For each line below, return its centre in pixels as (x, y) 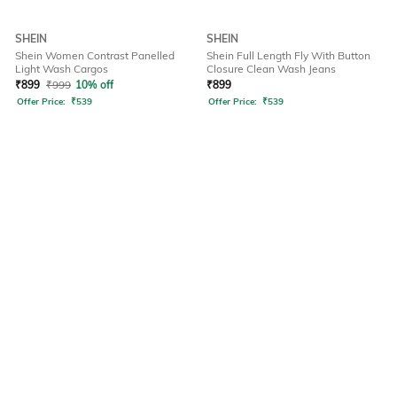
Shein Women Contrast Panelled (95, 56)
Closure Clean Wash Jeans (271, 69)
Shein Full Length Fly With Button (288, 56)
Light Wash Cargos (62, 69)
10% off (94, 85)
